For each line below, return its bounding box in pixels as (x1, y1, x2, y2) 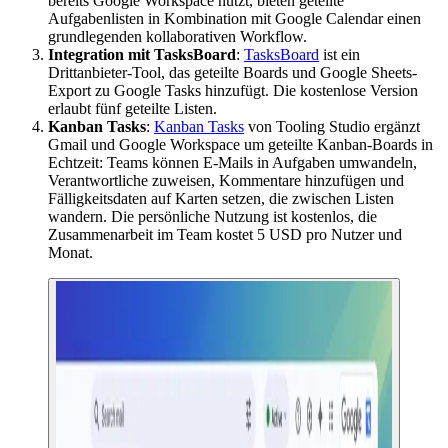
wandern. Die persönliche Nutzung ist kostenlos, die (48, 208, 377, 226)
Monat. (48, 244, 93, 262)
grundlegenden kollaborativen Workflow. (48, 28, 307, 46)
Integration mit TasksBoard (48, 46, 236, 64)
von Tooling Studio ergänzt (244, 118, 420, 136)
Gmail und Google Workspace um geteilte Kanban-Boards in (48, 136, 433, 154)
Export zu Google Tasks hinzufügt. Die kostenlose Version (48, 82, 418, 100)
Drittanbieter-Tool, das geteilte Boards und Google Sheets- (48, 64, 417, 82)
